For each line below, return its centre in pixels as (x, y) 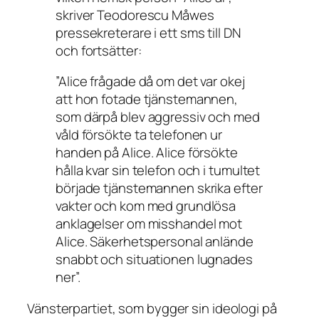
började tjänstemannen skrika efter (159, 188)
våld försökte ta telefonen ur (139, 135)
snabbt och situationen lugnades (154, 260)
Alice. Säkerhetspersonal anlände (155, 242)
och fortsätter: (99, 50)
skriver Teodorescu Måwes (135, 15)
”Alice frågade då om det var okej (150, 82)
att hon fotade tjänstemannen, (147, 99)
